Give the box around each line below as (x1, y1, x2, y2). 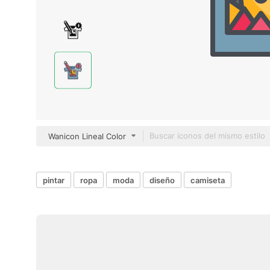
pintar (43, 175, 64, 185)
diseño (149, 175, 175, 185)
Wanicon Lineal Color (48, 131, 126, 141)
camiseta (190, 175, 225, 185)
